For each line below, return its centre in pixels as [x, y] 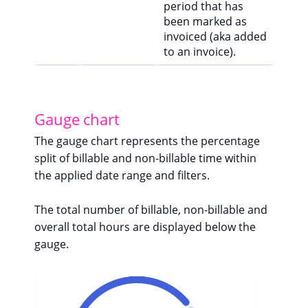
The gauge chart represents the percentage [147, 141]
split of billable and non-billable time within [145, 158]
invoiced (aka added [215, 37]
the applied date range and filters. [122, 176]
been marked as [205, 22]
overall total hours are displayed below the [145, 227]
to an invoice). [200, 52]
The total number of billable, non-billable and [151, 210]
